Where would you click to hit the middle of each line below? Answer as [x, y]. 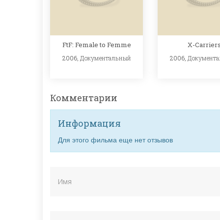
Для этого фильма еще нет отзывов [115, 140]
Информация [89, 124]
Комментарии [84, 98]
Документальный [105, 58]
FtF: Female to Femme [96, 44]
